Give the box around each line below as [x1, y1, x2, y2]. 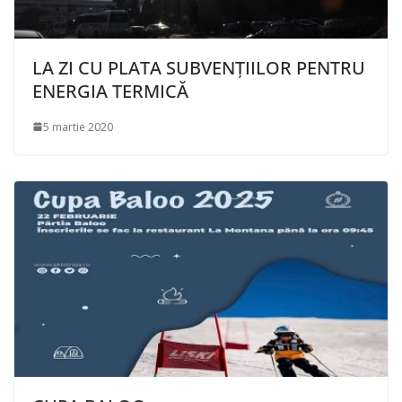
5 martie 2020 [43, 118, 113, 135]
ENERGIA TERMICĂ [32, 78, 188, 103]
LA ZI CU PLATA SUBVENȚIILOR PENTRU [32, 55, 365, 80]
